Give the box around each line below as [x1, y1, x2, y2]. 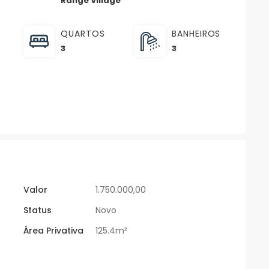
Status [23, 204, 52, 217]
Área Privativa [23, 225, 83, 237]
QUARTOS [61, 28, 105, 40]
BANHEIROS [172, 28, 221, 40]
